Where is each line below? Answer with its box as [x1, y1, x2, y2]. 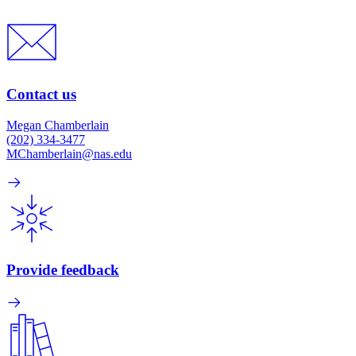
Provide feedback [6, 261, 119, 279]
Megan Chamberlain [6, 118, 109, 132]
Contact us [6, 85, 76, 103]
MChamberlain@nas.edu [6, 146, 132, 161]
